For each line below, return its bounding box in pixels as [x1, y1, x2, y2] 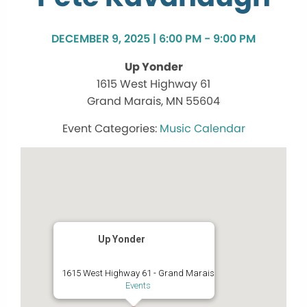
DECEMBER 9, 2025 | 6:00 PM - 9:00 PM [51, 31, 256, 47]
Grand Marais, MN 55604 [87, 93, 220, 110]
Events [125, 280, 151, 291]
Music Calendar [159, 121, 245, 137]
